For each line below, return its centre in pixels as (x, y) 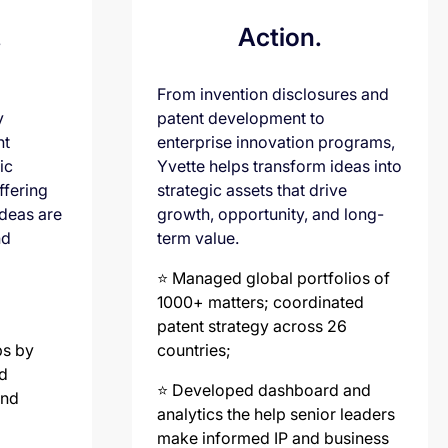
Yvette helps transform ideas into (279, 165)
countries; (194, 349)
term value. (198, 237)
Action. (280, 36)
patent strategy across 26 (252, 325)
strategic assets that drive (252, 189)
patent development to (241, 117)
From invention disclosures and (273, 93)
